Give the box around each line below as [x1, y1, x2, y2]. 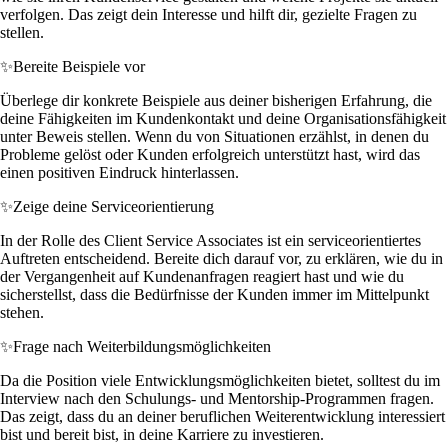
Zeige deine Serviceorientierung [13, 197, 214, 215]
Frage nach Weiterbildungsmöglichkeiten [13, 337, 271, 355]
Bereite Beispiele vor [13, 57, 145, 75]
